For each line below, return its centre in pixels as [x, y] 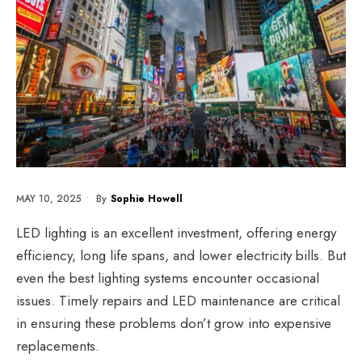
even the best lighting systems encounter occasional [168, 278]
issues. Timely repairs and [94, 300]
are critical [307, 300]
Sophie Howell [147, 198]
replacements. [58, 345]
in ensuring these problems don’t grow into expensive [174, 323]
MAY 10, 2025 [49, 198]
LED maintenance [223, 300]
